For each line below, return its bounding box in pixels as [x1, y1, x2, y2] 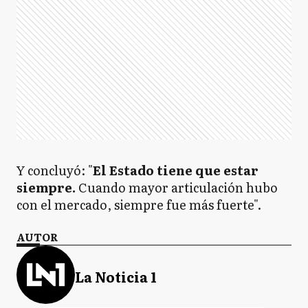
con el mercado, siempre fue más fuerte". [16, 195, 261, 214]
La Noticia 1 [75, 265, 157, 287]
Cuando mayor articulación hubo [76, 178, 278, 197]
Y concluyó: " [16, 161, 93, 179]
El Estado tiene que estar [93, 161, 258, 179]
